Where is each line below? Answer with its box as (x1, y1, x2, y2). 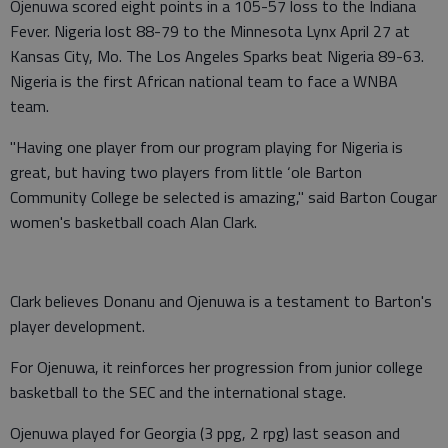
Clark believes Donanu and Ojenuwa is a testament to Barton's (10, 289, 432, 313)
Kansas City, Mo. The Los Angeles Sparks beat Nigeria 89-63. (10, 44, 424, 68)
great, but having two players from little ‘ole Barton (10, 160, 362, 184)
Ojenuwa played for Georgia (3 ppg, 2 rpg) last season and (10, 421, 400, 445)
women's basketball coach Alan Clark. (10, 210, 257, 234)
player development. (10, 314, 145, 338)
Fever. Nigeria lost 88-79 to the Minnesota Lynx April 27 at (10, 19, 410, 43)
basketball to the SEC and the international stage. (10, 380, 346, 404)
